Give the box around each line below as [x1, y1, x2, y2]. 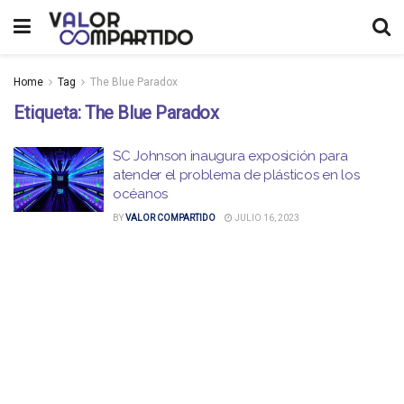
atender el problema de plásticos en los [113, 167, 360, 183]
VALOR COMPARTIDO [125, 213, 216, 223]
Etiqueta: [14, 102, 85, 124]
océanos [113, 186, 168, 202]
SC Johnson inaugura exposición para [113, 148, 348, 164]
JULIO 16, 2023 [233, 213, 299, 223]
